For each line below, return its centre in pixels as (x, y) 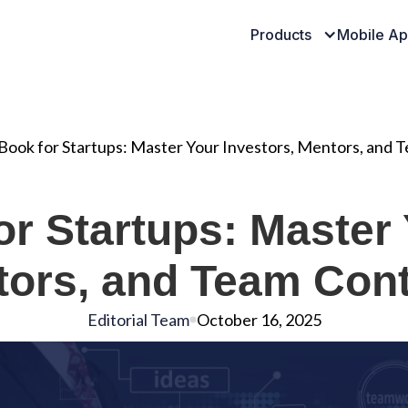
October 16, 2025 (259, 319)
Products (281, 35)
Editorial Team (138, 319)
